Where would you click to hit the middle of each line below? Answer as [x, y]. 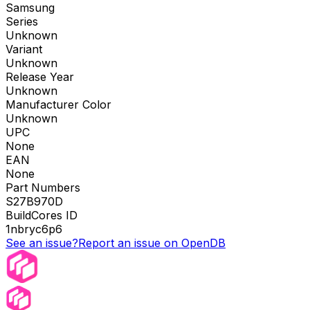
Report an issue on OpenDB [152, 243]
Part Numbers [43, 188]
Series [22, 22]
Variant [24, 49]
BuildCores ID [42, 216]
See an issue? [42, 243]
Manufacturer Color [58, 105]
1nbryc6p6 [34, 229]
